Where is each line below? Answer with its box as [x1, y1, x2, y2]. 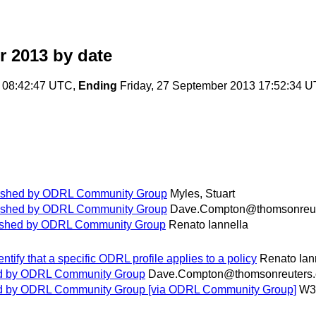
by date [48, 46, 112, 66]
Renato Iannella [169, 219, 248, 231]
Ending [78, 80, 117, 92]
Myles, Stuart [170, 188, 235, 200]
